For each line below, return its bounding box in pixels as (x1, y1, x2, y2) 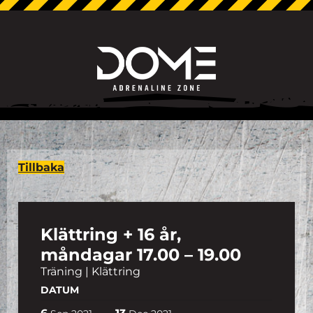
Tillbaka (18, 161, 64, 174)
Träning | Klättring (41, 265, 140, 278)
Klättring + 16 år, (41, 224, 181, 245)
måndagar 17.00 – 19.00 (41, 245, 241, 265)
